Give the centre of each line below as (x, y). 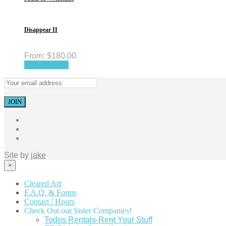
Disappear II (41, 30)
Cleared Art (43, 183)
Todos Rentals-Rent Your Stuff (98, 219)
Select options (46, 65)
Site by (17, 155)
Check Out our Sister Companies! (78, 210)
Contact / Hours (49, 201)
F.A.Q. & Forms (50, 192)
